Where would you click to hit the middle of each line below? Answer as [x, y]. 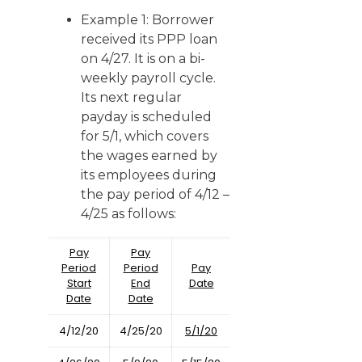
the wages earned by [149, 156]
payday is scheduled [146, 117]
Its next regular [131, 97]
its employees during [149, 175]
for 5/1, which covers [145, 136]
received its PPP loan [149, 39]
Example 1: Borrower [147, 20]
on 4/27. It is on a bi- [143, 59]
